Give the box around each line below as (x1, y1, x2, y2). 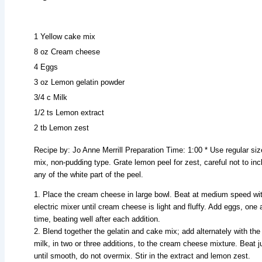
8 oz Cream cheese (34, 47, 100, 56)
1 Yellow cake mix (34, 32, 95, 41)
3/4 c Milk (34, 92, 67, 102)
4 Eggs (34, 62, 58, 71)
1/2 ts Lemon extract (34, 108, 104, 117)
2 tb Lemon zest (34, 123, 89, 132)
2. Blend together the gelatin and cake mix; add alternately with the (34, 226, 260, 236)
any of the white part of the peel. (34, 170, 143, 179)
